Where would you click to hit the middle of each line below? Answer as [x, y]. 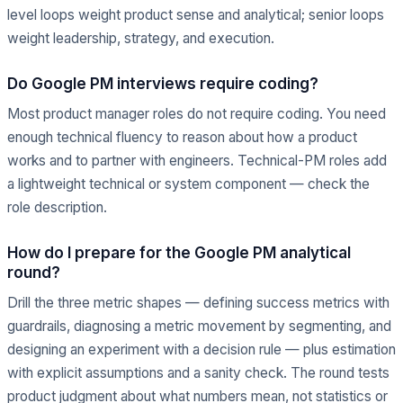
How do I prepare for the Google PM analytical [179, 253]
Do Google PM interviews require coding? [163, 84]
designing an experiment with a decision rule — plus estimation [201, 349]
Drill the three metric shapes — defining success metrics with [198, 303]
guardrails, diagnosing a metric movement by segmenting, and [199, 326]
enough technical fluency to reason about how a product [182, 137]
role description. [57, 207]
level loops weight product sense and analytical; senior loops [196, 15]
